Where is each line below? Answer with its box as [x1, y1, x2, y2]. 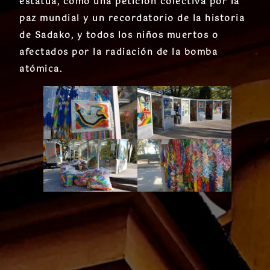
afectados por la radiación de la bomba [19, 45, 218, 60]
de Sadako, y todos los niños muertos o [19, 28, 218, 43]
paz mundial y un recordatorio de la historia [19, 11, 245, 26]
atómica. [19, 61, 62, 77]
